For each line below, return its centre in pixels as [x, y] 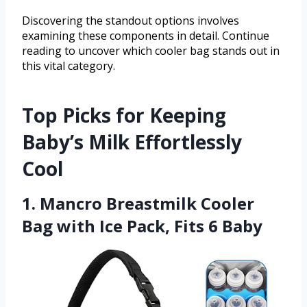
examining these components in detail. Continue [146, 35]
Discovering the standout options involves [131, 20]
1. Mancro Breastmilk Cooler [138, 203]
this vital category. [69, 65]
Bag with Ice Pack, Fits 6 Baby [142, 225]
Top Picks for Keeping [124, 115]
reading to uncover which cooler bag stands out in [151, 50]
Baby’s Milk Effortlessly [132, 142]
